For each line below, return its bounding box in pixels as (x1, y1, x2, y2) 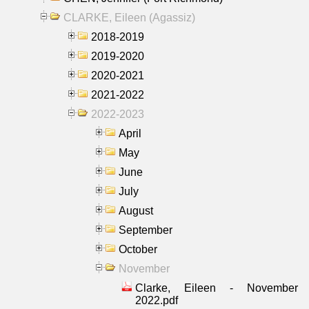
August (119, 204, 153, 217)
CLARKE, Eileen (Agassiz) (63, 11, 195, 23)
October (119, 243, 157, 255)
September (119, 223, 172, 236)
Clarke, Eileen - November (135, 281, 298, 294)
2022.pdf (135, 294, 178, 306)
